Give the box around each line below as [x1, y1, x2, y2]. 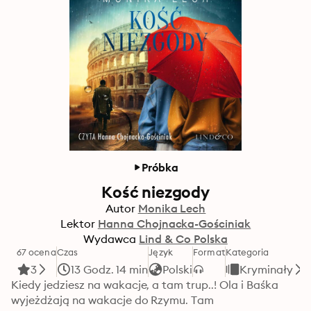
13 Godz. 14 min [70, 262, 149, 276]
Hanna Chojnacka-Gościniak [97, 217, 251, 230]
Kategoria [225, 246, 269, 258]
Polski [162, 262, 193, 276]
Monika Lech [137, 201, 206, 215]
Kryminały [239, 262, 293, 276]
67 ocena [17, 246, 56, 258]
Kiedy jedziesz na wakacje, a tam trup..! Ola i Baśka [11, 278, 278, 292]
